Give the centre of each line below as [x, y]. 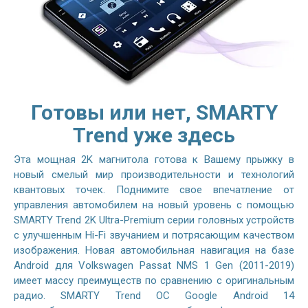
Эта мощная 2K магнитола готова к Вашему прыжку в [154, 159]
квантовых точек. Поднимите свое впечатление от [154, 189]
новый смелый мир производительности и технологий [154, 174]
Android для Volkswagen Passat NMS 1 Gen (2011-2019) [154, 265]
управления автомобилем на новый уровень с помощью [154, 205]
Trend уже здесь [154, 135]
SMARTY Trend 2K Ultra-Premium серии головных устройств [154, 220]
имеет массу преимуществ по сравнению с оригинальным [154, 280]
